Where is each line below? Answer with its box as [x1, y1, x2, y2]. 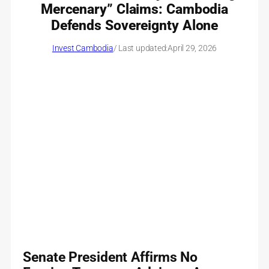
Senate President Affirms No [23, 248, 198, 265]
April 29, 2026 [168, 43, 217, 53]
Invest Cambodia [52, 43, 113, 53]
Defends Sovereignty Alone [50, 16, 219, 34]
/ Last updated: [113, 43, 168, 53]
